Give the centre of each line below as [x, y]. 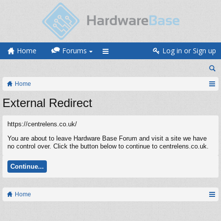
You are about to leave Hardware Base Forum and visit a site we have [107, 138]
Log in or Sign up [189, 51]
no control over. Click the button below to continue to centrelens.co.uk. [108, 146]
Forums [74, 51]
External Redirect [47, 103]
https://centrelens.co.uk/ [42, 124]
